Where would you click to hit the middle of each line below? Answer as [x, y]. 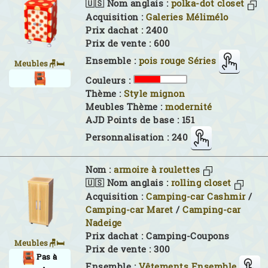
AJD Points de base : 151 [140, 120]
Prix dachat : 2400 [127, 30]
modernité [189, 106]
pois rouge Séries [177, 60]
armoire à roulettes [157, 169]
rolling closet [201, 183]
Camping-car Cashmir [196, 196]
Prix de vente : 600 [128, 43]
